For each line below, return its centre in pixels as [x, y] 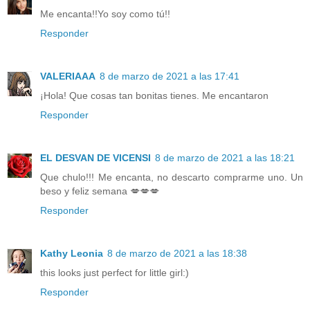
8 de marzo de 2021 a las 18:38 [177, 254]
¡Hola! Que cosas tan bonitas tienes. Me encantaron [154, 96]
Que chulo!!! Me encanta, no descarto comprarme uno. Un [172, 177]
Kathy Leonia [72, 254]
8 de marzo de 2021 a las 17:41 [170, 76]
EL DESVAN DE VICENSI [95, 158]
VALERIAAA [68, 76]
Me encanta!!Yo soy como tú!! [105, 14]
